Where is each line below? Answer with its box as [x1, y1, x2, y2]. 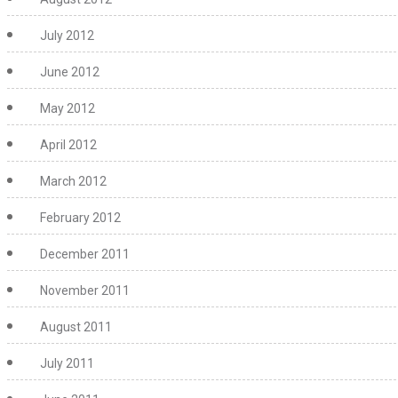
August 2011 [40, 320, 112, 334]
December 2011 [40, 247, 130, 261]
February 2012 [40, 211, 121, 225]
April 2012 [40, 138, 97, 152]
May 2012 [40, 101, 95, 115]
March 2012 [40, 174, 107, 188]
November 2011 [40, 283, 130, 298]
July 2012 [40, 28, 94, 43]
